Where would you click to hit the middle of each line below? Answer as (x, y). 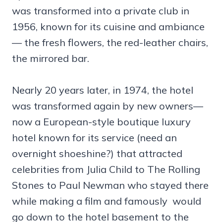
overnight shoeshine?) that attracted (97, 154)
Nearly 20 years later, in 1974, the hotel (103, 90)
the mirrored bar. (54, 58)
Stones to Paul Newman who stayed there (110, 185)
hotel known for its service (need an (94, 138)
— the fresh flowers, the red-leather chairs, (110, 43)
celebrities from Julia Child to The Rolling (106, 169)
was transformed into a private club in (101, 11)
